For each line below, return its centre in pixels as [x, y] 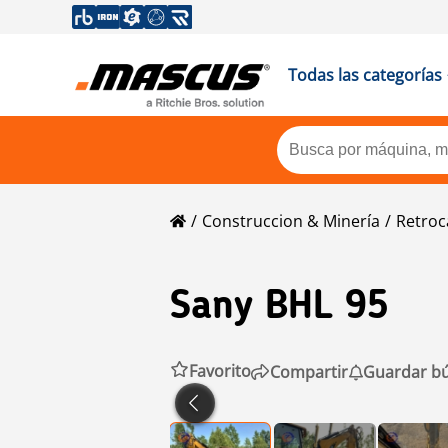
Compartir [309, 371]
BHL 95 [327, 307]
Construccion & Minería [291, 221]
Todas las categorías [364, 75]
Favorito [220, 371]
